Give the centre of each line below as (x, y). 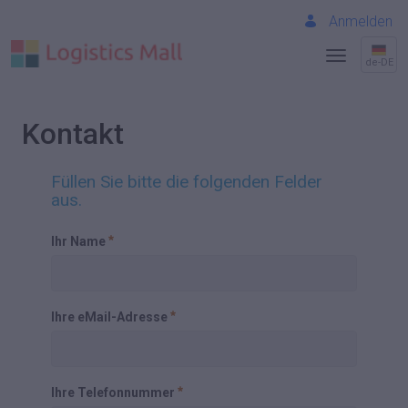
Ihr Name (78, 241)
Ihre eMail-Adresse (109, 317)
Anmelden (361, 21)
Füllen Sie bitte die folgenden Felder (187, 182)
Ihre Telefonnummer (113, 393)
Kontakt (73, 134)
